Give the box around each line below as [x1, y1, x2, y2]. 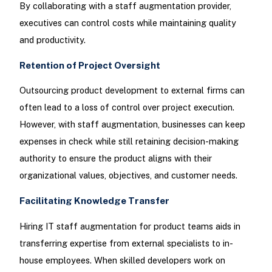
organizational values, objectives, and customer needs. [19, 170, 237, 181]
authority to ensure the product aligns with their [19, 153, 212, 164]
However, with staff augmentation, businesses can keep [19, 119, 245, 130]
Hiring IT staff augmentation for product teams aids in [19, 220, 240, 231]
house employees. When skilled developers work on [19, 254, 225, 265]
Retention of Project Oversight [19, 60, 160, 71]
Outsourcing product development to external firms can [19, 85, 245, 96]
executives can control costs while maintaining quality [19, 17, 236, 28]
